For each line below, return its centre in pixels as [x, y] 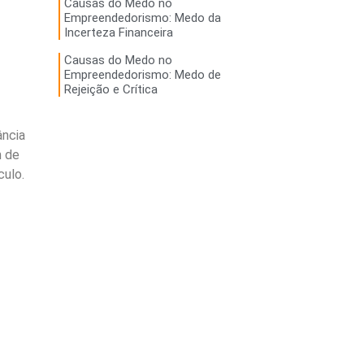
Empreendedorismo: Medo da [142, 18]
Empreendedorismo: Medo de [142, 75]
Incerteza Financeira [118, 33]
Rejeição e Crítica [110, 90]
